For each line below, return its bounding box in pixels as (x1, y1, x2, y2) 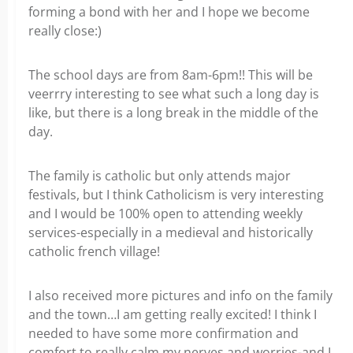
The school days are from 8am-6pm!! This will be (28, 66, 313, 84)
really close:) (28, 22, 102, 39)
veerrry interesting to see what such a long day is (28, 85, 319, 102)
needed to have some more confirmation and (28, 325, 299, 342)
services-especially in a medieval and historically (28, 224, 313, 241)
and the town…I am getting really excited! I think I (28, 306, 317, 323)
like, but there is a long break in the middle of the (28, 104, 318, 121)
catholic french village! (28, 243, 160, 260)
